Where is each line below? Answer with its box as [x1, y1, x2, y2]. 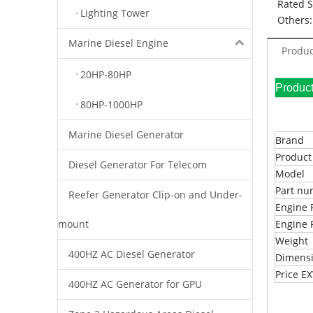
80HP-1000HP [80, 97, 143, 111]
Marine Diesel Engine [68, 36, 168, 50]
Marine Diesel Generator [68, 127, 184, 141]
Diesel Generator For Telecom [68, 157, 207, 171]
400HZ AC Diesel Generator [68, 247, 195, 261]
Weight [275, 234, 308, 247]
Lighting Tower [80, 6, 150, 20]
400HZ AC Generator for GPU [68, 277, 202, 291]
